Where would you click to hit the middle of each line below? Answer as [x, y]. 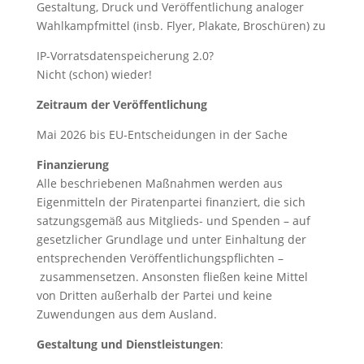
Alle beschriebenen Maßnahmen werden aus [159, 183]
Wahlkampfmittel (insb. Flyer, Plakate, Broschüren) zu [181, 26]
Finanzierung [72, 165]
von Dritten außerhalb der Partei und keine [154, 295]
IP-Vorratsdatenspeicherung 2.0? [125, 56]
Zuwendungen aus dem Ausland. [126, 314]
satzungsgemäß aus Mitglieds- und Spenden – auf [173, 221]
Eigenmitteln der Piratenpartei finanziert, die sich [171, 202]
